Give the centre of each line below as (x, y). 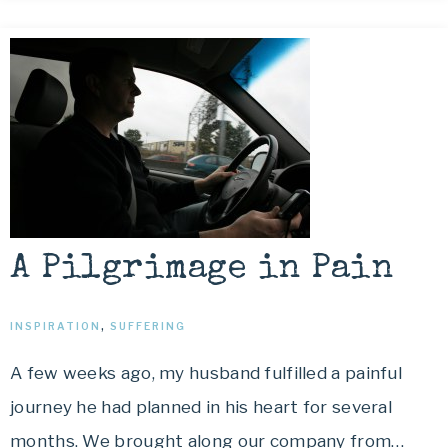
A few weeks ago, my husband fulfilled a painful (206, 373)
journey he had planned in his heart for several (201, 407)
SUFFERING (148, 326)
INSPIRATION (55, 326)
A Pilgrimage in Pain (201, 269)
